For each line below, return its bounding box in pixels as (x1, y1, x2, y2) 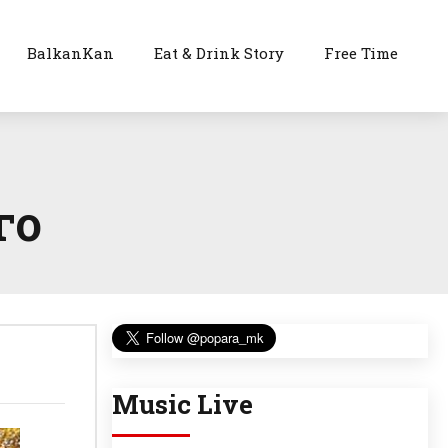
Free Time (324, 43, 399, 63)
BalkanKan (27, 43, 115, 63)
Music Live (112, 387, 253, 422)
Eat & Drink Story (154, 43, 285, 63)
